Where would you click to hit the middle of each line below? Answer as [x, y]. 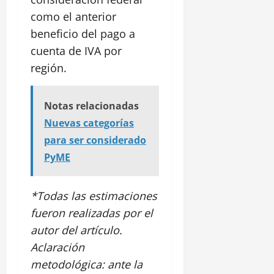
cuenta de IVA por [76, 50]
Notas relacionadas [91, 106]
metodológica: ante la [87, 264]
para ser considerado [95, 140]
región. [49, 68]
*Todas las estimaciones [94, 195]
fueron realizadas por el [92, 213]
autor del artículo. [76, 230]
